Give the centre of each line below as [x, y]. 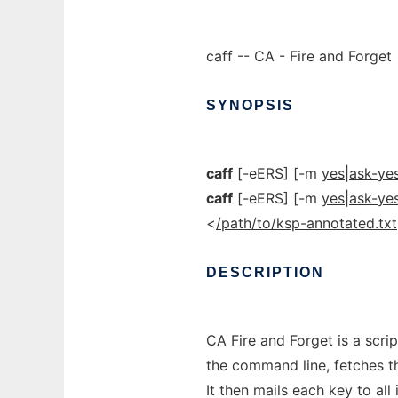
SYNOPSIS [250, 105]
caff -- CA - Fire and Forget [299, 56]
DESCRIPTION [265, 272]
